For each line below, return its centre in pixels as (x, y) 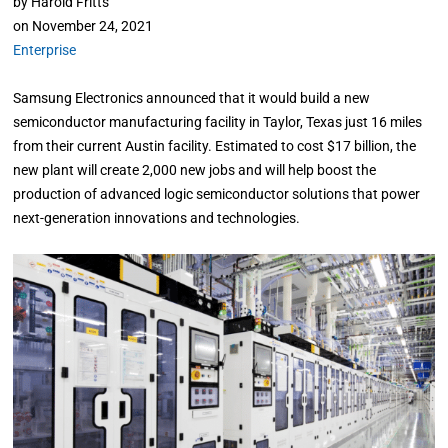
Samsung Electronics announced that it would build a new (192, 98)
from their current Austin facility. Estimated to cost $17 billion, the (215, 146)
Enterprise (45, 50)
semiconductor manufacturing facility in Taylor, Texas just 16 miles (218, 122)
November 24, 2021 (93, 26)
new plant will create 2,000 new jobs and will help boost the (195, 170)
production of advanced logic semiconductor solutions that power (217, 194)
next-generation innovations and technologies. (157, 218)
